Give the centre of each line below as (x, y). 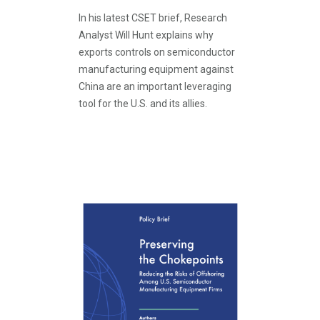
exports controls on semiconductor (157, 52)
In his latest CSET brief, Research (153, 18)
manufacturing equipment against (156, 69)
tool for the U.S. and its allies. (143, 104)
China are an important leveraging (155, 86)
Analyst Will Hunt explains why (146, 35)
